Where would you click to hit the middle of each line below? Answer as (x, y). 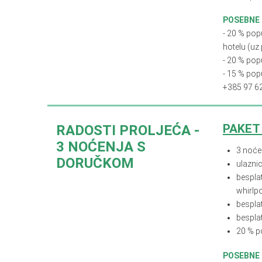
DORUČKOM (95, 163)
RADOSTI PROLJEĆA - (127, 131)
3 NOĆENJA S (101, 147)
